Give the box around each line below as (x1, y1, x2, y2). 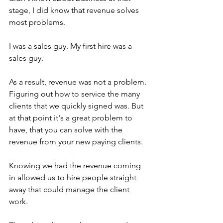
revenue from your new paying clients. (9, 137, 143, 147)
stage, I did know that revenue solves (9, 5, 141, 15)
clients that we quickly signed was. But (9, 101, 145, 111)
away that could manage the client (9, 185, 131, 195)
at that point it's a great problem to (9, 113, 134, 123)
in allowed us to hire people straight (9, 173, 138, 183)
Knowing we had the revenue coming (9, 161, 143, 171)
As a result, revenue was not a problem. (9, 77, 148, 87)
